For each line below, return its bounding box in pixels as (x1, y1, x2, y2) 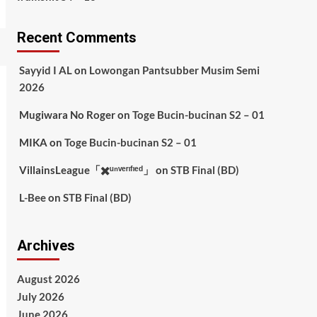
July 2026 (16, 290, 64, 303)
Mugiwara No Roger (18, 108, 115, 121)
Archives (16, 237, 75, 254)
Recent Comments (16, 29, 137, 46)
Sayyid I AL (18, 64, 72, 76)
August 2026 (16, 272, 80, 285)
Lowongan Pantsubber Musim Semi (88, 64, 260, 76)
